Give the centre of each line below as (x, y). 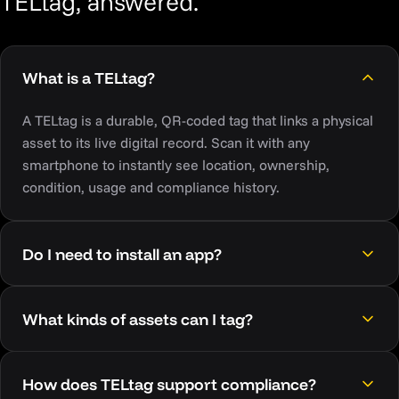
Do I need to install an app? (122, 253)
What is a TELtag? (89, 78)
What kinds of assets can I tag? (138, 318)
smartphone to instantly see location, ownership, (176, 164)
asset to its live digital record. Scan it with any (166, 142)
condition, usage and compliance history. (151, 187)
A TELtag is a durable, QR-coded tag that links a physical (198, 120)
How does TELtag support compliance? (169, 383)
